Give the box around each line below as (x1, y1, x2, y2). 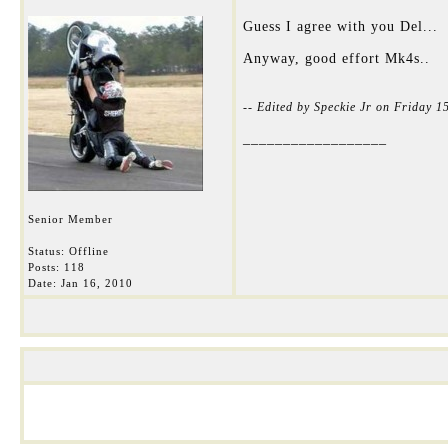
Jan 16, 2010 (61, 277, 133, 289)
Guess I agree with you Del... (243, 19, 438, 34)
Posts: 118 (28, 261, 85, 273)
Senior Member (28, 213, 113, 225)
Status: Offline (28, 245, 109, 257)
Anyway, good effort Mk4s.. (243, 51, 430, 66)
